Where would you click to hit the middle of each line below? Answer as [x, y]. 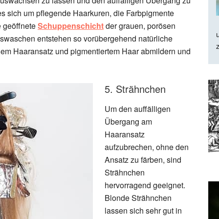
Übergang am [128, 121]
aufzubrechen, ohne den [147, 147]
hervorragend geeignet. [145, 185]
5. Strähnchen [135, 89]
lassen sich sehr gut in [143, 210]
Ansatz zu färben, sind [143, 160]
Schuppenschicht [71, 26]
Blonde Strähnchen [138, 198]
